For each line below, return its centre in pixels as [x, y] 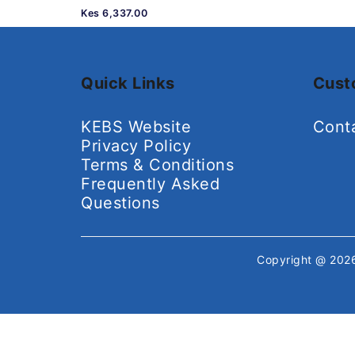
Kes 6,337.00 [114, 13]
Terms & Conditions [157, 164]
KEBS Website [136, 126]
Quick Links [128, 83]
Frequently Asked [150, 183]
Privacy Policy [136, 145]
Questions [120, 202]
